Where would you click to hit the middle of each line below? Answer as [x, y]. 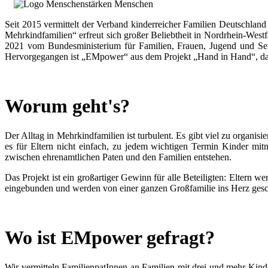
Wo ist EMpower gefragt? [110, 238]
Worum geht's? [67, 106]
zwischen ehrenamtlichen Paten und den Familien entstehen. [118, 157]
